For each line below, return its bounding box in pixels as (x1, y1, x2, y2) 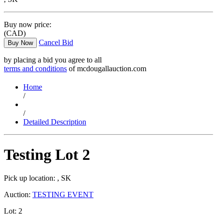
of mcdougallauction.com (67, 64, 146, 73)
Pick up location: (4, 174, 55, 183)
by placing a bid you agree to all (4, 56, 102, 64)
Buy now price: (4, 20, 51, 29)
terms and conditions (4, 64, 67, 73)
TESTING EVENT (32, 190, 93, 199)
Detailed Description (23, 118, 86, 126)
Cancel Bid (39, 38, 73, 47)
